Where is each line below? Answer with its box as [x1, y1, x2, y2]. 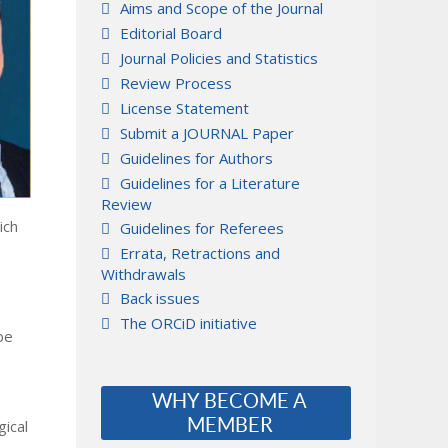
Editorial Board [120, 23, 222, 43]
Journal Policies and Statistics [120, 48, 318, 68]
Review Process [120, 73, 232, 93]
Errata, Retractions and [120, 243, 280, 263]
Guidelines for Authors [120, 148, 273, 168]
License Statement [120, 98, 249, 118]
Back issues [120, 288, 200, 308]
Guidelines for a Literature [120, 173, 300, 193]
